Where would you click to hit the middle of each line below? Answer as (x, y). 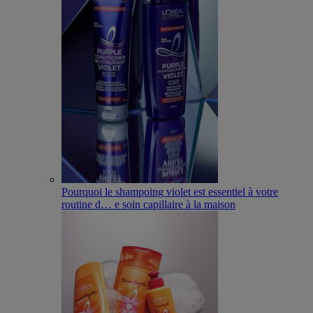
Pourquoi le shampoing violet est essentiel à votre (170, 191)
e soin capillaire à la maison (175, 204)
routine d (81, 204)
